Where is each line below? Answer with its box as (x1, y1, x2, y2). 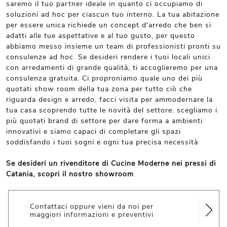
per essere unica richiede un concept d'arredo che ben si (6, 20, 211, 30)
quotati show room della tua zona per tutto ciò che (6, 84, 192, 94)
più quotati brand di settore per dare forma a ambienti (6, 116, 203, 126)
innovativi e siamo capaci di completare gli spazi (6, 127, 181, 136)
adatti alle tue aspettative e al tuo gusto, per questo (6, 31, 195, 41)
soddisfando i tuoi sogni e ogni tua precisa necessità (6, 137, 198, 147)
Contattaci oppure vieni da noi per (29, 202, 154, 211)
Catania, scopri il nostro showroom (6, 169, 134, 179)
